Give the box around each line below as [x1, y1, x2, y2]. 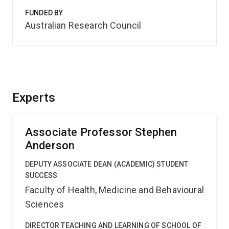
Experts [12, 90, 56, 105]
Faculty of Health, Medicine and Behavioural [25, 185, 204, 195]
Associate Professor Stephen [25, 126, 177, 139]
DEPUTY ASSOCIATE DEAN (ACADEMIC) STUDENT [25, 160, 189, 168]
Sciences [25, 199, 64, 210]
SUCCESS [25, 171, 58, 179]
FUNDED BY [25, 9, 63, 17]
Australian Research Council [25, 20, 142, 31]
